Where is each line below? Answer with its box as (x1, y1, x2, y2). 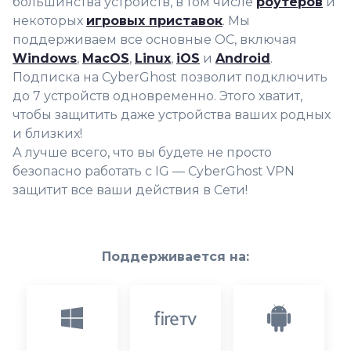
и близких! (13, 125, 82, 141)
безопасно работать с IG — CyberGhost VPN (13, 163, 295, 179)
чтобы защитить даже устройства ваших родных (13, 107, 331, 122)
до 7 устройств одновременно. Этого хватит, (13, 88, 302, 103)
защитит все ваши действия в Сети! (13, 182, 248, 197)
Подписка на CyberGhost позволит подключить (13, 69, 327, 85)
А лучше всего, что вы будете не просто (13, 144, 272, 160)
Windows (13, 50, 77, 66)
